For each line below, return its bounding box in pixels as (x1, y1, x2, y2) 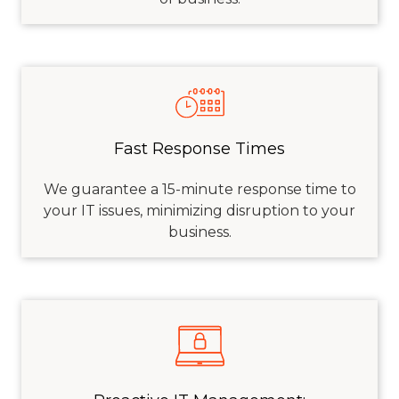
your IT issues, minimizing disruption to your (44, 202, 355, 220)
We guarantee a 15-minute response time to (43, 181, 356, 199)
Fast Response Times (114, 139, 285, 159)
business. (167, 224, 232, 241)
